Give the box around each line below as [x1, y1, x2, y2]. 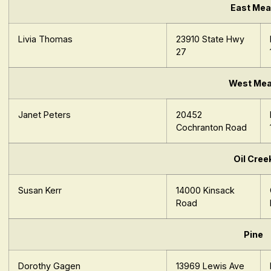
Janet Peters [18, 109, 71, 120]
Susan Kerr [18, 185, 62, 196]
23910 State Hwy [176, 34, 245, 45]
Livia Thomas [18, 34, 73, 45]
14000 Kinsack [176, 185, 235, 196]
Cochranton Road [176, 122, 247, 133]
